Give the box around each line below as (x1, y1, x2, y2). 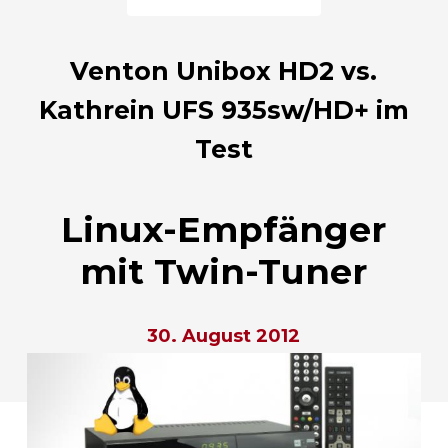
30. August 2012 (147, 324, 301, 347)
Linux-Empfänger (61, 207, 387, 251)
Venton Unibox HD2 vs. (70, 55, 378, 86)
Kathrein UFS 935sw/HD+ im (38, 94, 409, 125)
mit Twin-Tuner (80, 249, 368, 293)
